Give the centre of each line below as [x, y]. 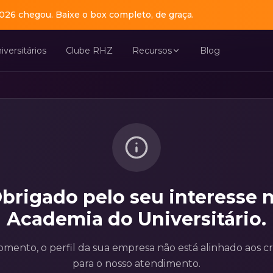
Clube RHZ [90, 51]
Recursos [152, 51]
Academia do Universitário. [136, 219]
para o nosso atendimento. [136, 264]
